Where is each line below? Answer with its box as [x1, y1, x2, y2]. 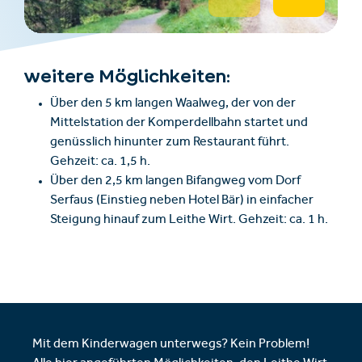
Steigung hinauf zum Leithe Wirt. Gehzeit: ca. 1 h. [50, 214, 328, 228]
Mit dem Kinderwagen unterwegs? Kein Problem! [32, 339, 309, 352]
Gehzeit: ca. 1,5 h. [50, 156, 150, 170]
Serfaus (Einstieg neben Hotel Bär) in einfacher [50, 195, 314, 208]
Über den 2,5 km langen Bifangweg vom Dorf [50, 175, 301, 189]
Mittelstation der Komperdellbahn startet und [50, 117, 308, 131]
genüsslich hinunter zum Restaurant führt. [50, 137, 289, 150]
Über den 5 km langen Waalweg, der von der [50, 98, 296, 112]
